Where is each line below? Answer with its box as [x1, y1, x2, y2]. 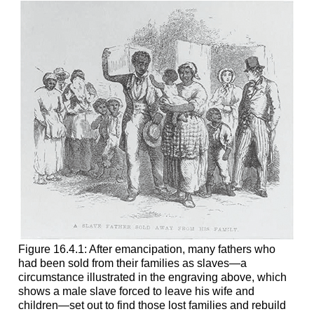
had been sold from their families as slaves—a [18, 257, 247, 270]
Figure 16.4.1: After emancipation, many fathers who [18, 243, 275, 256]
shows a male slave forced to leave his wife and [18, 285, 254, 298]
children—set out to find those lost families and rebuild [18, 299, 286, 312]
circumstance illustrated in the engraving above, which [18, 271, 287, 284]
